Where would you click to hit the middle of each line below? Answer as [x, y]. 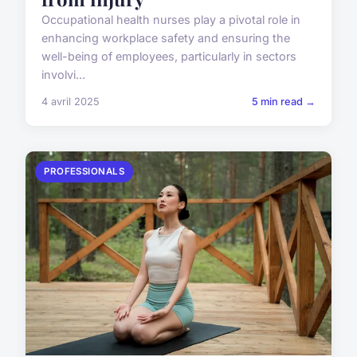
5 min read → [284, 102]
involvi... [63, 75]
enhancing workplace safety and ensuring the [166, 38]
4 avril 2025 [71, 102]
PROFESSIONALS [84, 172]
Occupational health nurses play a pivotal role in [171, 20]
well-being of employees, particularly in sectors [169, 57]
